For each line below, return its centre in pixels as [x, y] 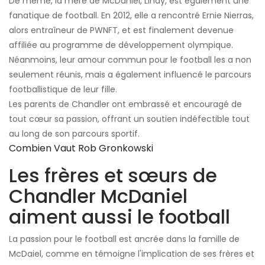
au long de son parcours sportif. [74, 134]
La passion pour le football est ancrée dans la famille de [124, 239]
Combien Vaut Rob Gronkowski [81, 148]
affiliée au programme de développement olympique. [121, 45]
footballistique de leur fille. [63, 90]
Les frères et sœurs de [113, 176]
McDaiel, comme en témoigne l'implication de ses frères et [132, 254]
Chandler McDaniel [98, 196]
